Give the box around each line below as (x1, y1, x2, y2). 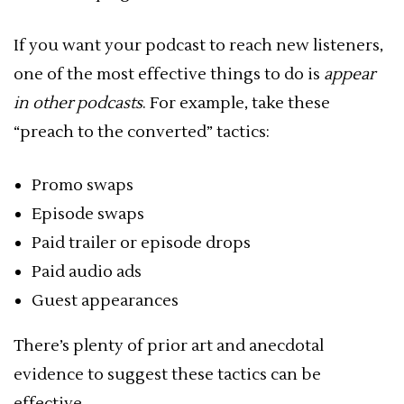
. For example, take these (142, 93, 330, 114)
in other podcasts (14, 93, 142, 114)
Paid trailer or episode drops (32, 233, 251, 253)
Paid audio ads (32, 262, 142, 282)
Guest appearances (32, 290, 179, 311)
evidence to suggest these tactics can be (14, 364, 321, 385)
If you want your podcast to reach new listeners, (14, 35, 383, 56)
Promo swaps (32, 175, 133, 196)
